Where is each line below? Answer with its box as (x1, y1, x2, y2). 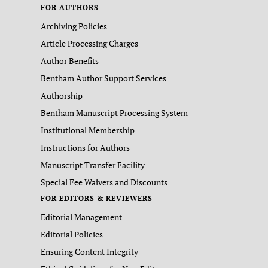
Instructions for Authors (41, 142, 130, 153)
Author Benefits (41, 55, 99, 66)
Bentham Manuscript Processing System (41, 107, 188, 118)
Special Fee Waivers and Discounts (41, 176, 167, 188)
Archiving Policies (41, 20, 107, 32)
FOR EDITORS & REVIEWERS (41, 194, 153, 203)
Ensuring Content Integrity (41, 246, 138, 257)
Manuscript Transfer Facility (41, 159, 145, 170)
